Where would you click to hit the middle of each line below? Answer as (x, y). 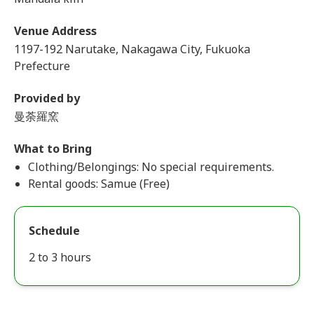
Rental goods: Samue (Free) (99, 184)
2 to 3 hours (60, 257)
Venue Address (55, 31)
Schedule (54, 231)
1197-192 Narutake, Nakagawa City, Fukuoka (132, 49)
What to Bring (53, 149)
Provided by (47, 98)
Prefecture (42, 66)
